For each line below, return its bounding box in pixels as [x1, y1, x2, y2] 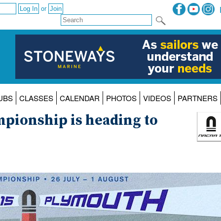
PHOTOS [106, 93, 137, 104]
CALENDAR [59, 93, 100, 104]
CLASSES [19, 93, 53, 104]
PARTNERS [177, 93, 218, 104]
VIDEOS [143, 93, 171, 104]
